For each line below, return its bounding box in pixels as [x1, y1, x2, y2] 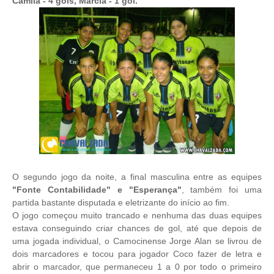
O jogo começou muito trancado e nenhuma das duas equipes [12, 210, 262, 220]
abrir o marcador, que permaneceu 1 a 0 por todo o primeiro [12, 262, 262, 272]
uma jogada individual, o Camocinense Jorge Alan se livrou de [12, 236, 262, 246]
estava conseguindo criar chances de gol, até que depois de [12, 223, 262, 233]
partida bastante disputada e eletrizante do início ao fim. [12, 198, 229, 207]
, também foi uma [181, 185, 262, 194]
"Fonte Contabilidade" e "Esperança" [12, 185, 182, 194]
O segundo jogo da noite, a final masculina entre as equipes [12, 172, 262, 182]
